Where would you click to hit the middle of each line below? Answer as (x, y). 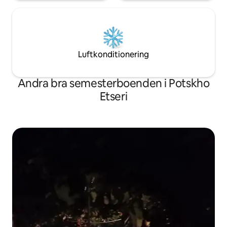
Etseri (113, 97)
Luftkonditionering (113, 55)
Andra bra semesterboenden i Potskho (113, 84)
